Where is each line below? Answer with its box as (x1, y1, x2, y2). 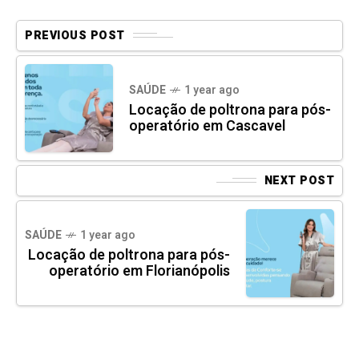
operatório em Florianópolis (49, 260, 230, 282)
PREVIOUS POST (25, 26, 125, 44)
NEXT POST (264, 171, 334, 189)
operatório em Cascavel (129, 115, 285, 137)
